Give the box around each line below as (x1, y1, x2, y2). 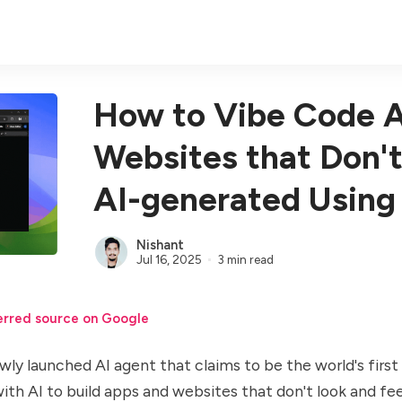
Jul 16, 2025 (136, 251, 202, 267)
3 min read (216, 251, 274, 267)
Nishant (136, 237, 184, 254)
